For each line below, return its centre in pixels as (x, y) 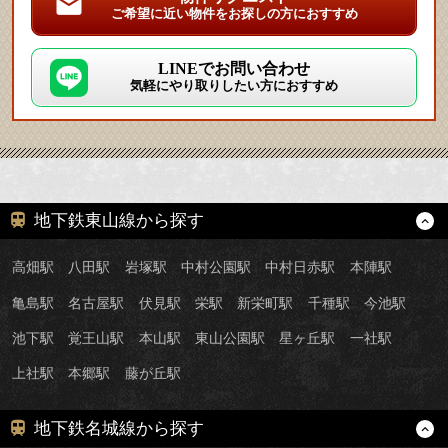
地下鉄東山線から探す (119, 221)
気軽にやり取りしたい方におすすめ (234, 85)
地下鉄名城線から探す (119, 428)
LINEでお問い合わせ (234, 68)
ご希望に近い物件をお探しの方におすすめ (234, 13)
